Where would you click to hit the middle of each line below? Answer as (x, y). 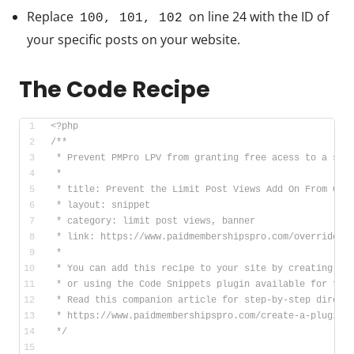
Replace (52, 16)
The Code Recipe (115, 89)
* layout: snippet (100, 205)
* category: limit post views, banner (153, 221)
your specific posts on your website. (134, 39)
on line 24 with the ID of (257, 16)
